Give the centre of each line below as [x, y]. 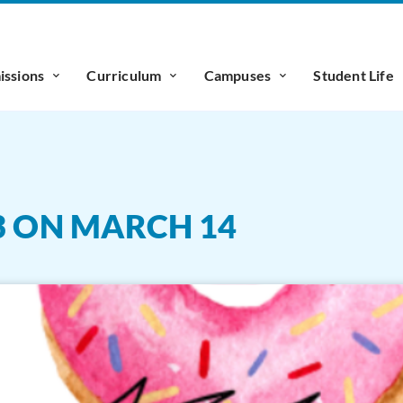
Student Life [354, 75]
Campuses [237, 75]
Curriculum [124, 75]
